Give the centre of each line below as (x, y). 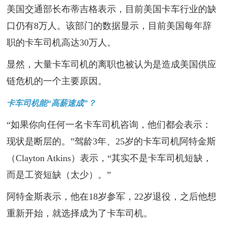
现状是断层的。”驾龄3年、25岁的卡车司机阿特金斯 (111, 142)
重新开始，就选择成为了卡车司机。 (80, 214)
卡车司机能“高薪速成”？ (51, 103)
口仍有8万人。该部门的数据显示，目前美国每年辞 (109, 26)
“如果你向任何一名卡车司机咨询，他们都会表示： (109, 125)
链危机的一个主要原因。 (57, 81)
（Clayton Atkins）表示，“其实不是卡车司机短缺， (109, 158)
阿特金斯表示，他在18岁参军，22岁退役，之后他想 (112, 197)
